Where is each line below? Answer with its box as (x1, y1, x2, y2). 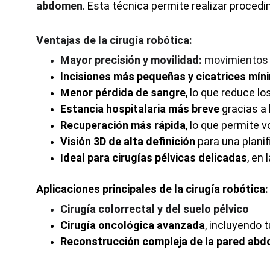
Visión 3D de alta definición (60, 135, 195, 148)
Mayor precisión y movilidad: (60, 54, 202, 66)
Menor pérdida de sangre (60, 86, 186, 99)
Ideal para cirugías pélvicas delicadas (60, 151, 247, 164)
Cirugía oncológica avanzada (60, 219, 205, 231)
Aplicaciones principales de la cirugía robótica (36, 183, 265, 195)
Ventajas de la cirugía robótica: (36, 34, 192, 46)
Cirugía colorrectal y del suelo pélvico (60, 202, 249, 215)
